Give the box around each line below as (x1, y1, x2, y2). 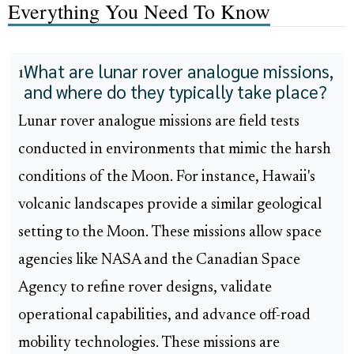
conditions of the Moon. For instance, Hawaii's (18, 170, 315, 186)
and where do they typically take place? (24, 80, 327, 104)
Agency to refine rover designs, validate (18, 281, 272, 296)
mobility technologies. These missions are (18, 336, 280, 352)
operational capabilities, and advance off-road (18, 308, 311, 324)
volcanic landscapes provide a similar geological (18, 198, 322, 213)
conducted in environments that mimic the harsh (18, 142, 331, 158)
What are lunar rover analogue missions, (24, 59, 333, 83)
